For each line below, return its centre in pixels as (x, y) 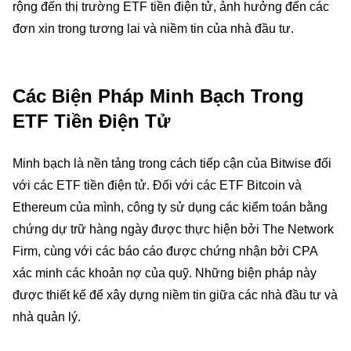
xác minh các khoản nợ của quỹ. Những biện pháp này (165, 273)
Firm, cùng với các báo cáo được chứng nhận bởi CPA (165, 251)
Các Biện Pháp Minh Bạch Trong (158, 96)
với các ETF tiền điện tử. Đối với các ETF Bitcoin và (157, 185)
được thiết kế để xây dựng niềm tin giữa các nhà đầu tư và (175, 295)
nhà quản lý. (47, 317)
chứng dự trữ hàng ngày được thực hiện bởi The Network (173, 229)
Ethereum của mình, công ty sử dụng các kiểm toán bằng (170, 207)
